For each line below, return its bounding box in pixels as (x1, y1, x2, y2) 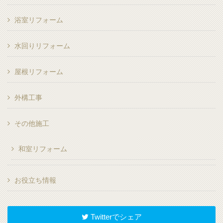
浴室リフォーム (14, 16, 64, 24)
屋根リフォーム (14, 68, 64, 76)
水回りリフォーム (14, 42, 71, 50)
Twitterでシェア (88, 213, 142, 222)
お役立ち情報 (14, 176, 57, 185)
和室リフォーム (18, 145, 68, 153)
